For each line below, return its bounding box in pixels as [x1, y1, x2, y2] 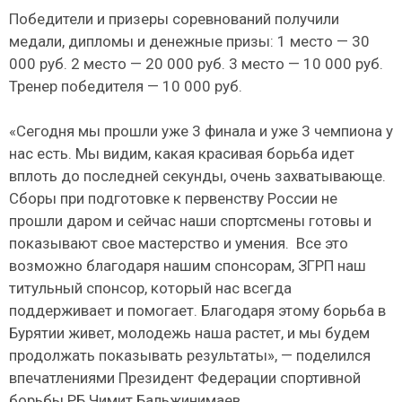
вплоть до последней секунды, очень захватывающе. [9, 167, 386, 186]
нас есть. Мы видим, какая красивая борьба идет [9, 144, 354, 163]
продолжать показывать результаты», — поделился [9, 346, 371, 365]
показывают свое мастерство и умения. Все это [9, 234, 348, 253]
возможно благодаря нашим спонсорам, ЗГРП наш [9, 257, 366, 275]
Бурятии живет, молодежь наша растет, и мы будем [9, 324, 370, 343]
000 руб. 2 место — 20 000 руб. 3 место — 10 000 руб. [9, 54, 383, 73]
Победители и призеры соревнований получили [9, 9, 339, 28]
